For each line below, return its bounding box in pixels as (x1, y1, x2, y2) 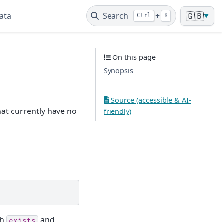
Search (103, 10, 129, 21)
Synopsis (104, 66, 133, 75)
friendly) (104, 107, 131, 116)
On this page (111, 53, 156, 62)
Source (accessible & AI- (109, 95, 191, 105)
